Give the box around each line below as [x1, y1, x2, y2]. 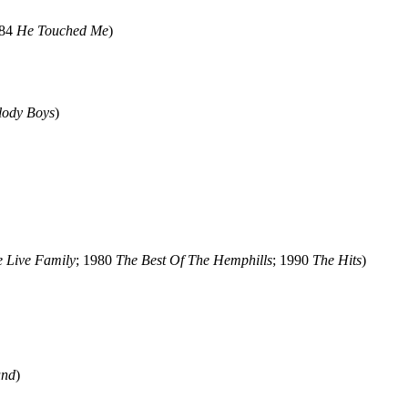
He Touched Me [16, 23, 108, 38]
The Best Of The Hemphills [116, 252, 272, 268]
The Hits [312, 252, 362, 268]
